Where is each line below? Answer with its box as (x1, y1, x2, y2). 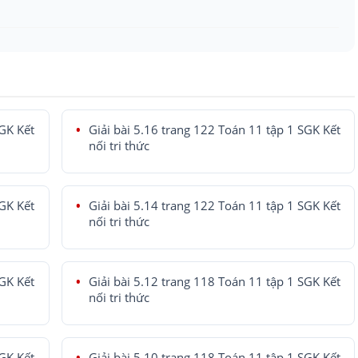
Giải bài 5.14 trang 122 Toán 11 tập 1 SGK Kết (88, 198, 340, 213)
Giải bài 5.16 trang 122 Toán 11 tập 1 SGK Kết (88, 122, 340, 137)
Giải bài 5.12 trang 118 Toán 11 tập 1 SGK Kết (88, 274, 340, 289)
